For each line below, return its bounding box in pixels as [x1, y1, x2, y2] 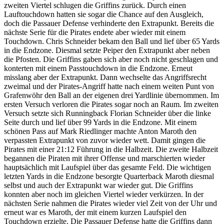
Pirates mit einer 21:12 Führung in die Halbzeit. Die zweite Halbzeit [4, 145, 218, 154]
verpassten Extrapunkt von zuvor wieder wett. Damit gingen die [4, 136, 205, 145]
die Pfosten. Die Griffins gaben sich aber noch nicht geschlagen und [4, 55, 218, 64]
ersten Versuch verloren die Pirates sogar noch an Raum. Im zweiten [4, 100, 218, 109]
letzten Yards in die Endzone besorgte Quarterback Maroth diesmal [4, 172, 214, 181]
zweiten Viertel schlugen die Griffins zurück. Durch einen [4, 1, 186, 10]
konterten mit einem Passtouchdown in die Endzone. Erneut [4, 64, 192, 73]
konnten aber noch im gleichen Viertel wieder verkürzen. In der [4, 190, 203, 199]
